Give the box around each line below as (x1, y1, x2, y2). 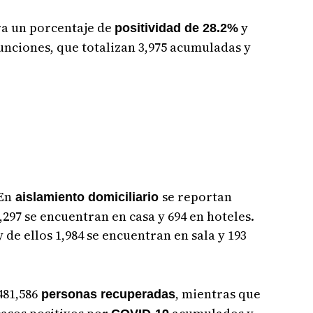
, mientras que (175, 284, 261, 303)
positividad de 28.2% (114, 20, 238, 35)
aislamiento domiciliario (11, 189, 162, 204)
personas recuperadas (37, 286, 175, 301)
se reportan (161, 187, 232, 205)
